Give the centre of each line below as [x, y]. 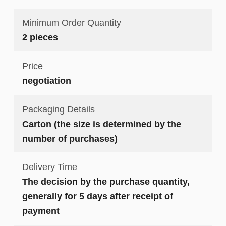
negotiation [46, 80]
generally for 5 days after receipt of [97, 196]
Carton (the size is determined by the [101, 124]
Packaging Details [58, 109]
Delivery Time [49, 167]
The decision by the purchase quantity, [106, 182]
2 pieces [40, 37]
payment [41, 211]
